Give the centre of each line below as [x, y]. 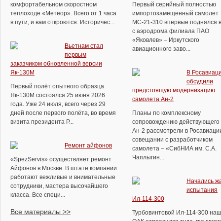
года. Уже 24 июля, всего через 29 [58, 104]
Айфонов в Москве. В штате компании [64, 168]
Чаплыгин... [148, 157]
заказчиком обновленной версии [56, 64]
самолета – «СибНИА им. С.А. [174, 148]
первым [75, 55]
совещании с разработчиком [172, 140]
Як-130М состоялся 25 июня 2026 [58, 95]
